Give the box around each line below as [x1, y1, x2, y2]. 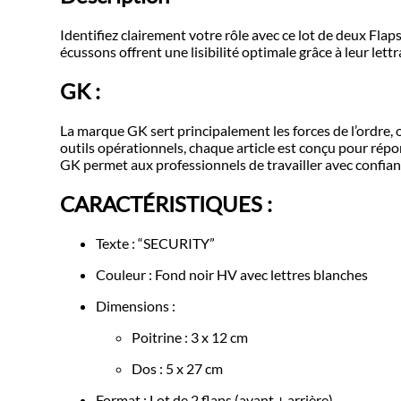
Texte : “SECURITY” [96, 234, 216, 252]
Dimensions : [96, 296, 176, 314]
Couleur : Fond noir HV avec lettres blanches [96, 265, 369, 283]
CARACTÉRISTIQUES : [60, 190, 273, 217]
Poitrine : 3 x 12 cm [132, 328, 249, 346]
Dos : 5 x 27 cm [132, 359, 224, 377]
